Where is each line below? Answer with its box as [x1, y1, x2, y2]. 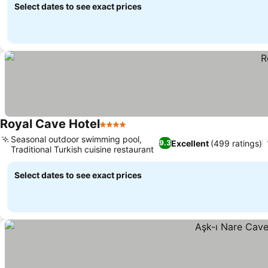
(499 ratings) [210, 138, 262, 148]
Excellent [170, 138, 209, 148]
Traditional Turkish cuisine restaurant [11, 144, 154, 154]
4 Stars [99, 124, 132, 136]
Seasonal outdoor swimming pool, [11, 134, 142, 144]
